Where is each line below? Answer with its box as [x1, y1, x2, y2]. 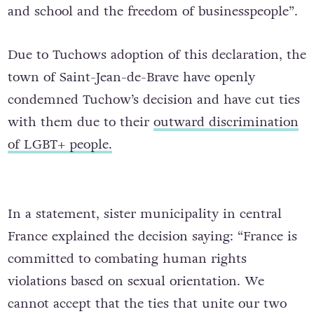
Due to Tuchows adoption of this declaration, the [7, 46, 306, 64]
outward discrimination [153, 113, 299, 132]
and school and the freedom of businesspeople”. [7, 2, 298, 21]
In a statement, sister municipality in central [7, 204, 282, 223]
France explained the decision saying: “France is [7, 226, 297, 245]
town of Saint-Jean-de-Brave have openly [7, 68, 255, 87]
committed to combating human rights [7, 249, 247, 268]
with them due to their [7, 113, 153, 132]
